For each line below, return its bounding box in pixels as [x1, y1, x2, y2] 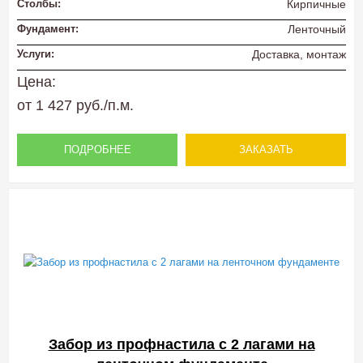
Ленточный [288, 22, 346, 36]
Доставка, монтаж [252, 48, 346, 61]
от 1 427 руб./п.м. [17, 97, 134, 114]
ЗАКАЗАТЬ [238, 143, 293, 156]
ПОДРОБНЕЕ [63, 143, 131, 156]
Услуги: [17, 48, 54, 60]
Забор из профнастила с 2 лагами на [48, 336, 315, 353]
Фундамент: [17, 22, 79, 35]
